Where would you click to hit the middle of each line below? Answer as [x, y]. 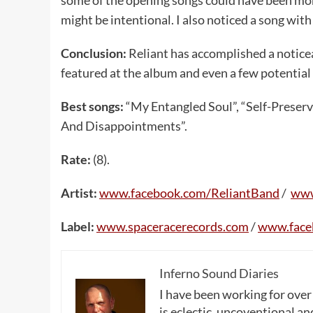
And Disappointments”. [124, 125]
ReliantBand [245, 192]
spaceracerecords [175, 226]
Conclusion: [95, 53]
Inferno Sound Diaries [219, 273]
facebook [155, 192]
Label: [79, 226]
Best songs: [93, 106]
